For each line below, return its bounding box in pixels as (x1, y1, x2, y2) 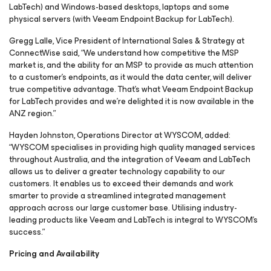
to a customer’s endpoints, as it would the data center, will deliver (9, 70, 252, 84)
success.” (9, 225, 45, 239)
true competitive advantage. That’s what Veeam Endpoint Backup (9, 82, 253, 96)
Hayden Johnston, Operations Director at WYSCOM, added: (9, 128, 230, 142)
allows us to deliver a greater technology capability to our (9, 165, 225, 178)
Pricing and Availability (9, 247, 99, 261)
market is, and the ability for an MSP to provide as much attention (9, 58, 253, 72)
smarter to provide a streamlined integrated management (9, 189, 226, 203)
